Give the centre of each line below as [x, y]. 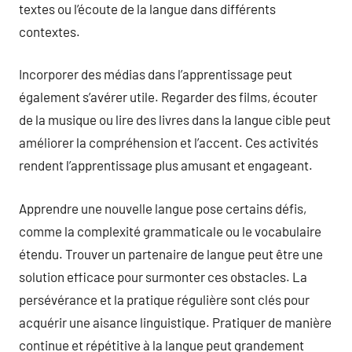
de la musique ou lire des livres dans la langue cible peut [175, 119]
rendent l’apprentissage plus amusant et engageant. [166, 165]
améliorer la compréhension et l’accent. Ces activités [169, 142]
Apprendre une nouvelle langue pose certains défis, [163, 208]
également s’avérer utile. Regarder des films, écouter [168, 97]
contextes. [49, 31]
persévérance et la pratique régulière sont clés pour [164, 299]
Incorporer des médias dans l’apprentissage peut [156, 74]
